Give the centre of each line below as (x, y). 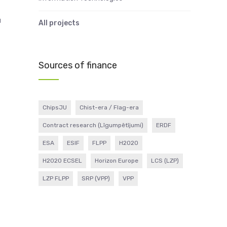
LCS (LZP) (165, 161)
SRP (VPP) (96, 178)
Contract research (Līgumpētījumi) (93, 125)
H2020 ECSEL (62, 161)
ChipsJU (55, 107)
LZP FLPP (56, 178)
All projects (59, 23)
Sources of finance (78, 65)
